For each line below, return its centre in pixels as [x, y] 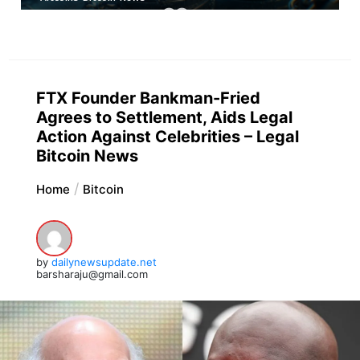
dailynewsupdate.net [104, 262]
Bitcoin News [87, 155]
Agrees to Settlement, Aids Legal [164, 117]
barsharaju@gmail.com [92, 274]
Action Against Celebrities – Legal [167, 136]
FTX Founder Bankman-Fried [148, 98]
